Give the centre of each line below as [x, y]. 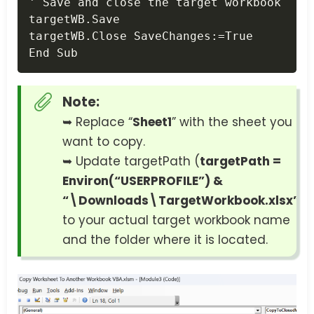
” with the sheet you [232, 122]
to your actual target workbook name [176, 220]
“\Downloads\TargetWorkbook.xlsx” [181, 200]
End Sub [53, 53]
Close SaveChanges [151, 36]
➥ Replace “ [97, 122]
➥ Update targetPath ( [131, 161]
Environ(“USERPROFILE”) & [143, 180]
